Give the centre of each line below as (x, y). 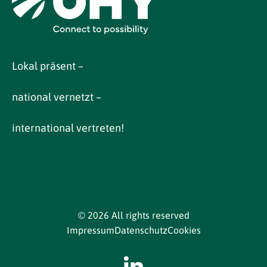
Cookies (184, 230)
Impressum (90, 230)
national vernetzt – (57, 97)
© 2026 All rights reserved (133, 215)
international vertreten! (68, 128)
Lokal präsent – (48, 66)
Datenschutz (141, 230)
